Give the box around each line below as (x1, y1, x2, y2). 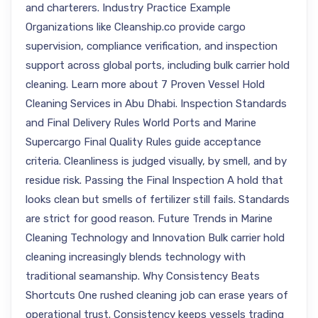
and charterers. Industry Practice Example (26, 1, 231, 14)
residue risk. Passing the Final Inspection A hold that (26, 174, 283, 187)
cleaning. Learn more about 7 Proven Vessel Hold (26, 78, 265, 91)
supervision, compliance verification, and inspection (26, 40, 278, 53)
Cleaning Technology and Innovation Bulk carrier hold (26, 231, 285, 244)
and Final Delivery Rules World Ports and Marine (26, 116, 256, 129)
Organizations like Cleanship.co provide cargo (26, 21, 246, 33)
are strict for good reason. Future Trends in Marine (26, 212, 273, 225)
